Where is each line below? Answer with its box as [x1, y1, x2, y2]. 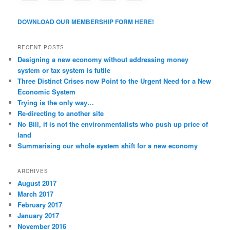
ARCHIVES [17, 167, 49, 175]
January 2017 [17, 210, 60, 221]
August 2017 [17, 178, 57, 188]
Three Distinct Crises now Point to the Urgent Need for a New [17, 75, 212, 86]
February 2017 [17, 200, 63, 210]
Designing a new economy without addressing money [17, 54, 189, 64]
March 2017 [17, 189, 54, 199]
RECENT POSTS [17, 43, 65, 51]
